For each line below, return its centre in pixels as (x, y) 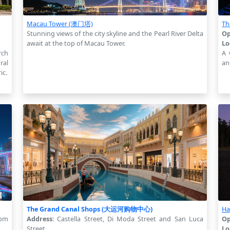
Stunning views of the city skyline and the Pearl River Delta (115, 33)
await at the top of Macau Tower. (76, 43)
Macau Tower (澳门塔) (60, 23)
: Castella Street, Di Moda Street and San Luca (128, 218)
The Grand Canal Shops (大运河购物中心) (90, 209)
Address (40, 218)
